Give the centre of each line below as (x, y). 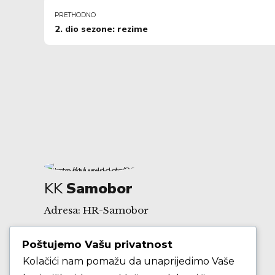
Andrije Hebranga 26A (99, 247)
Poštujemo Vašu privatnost (97, 245)
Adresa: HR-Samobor (96, 210)
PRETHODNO (75, 15)
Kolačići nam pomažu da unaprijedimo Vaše (129, 261)
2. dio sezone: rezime (101, 29)
